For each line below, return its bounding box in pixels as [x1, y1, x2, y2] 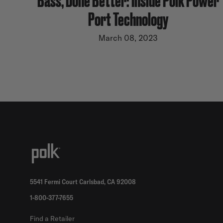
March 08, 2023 [98, 32, 158, 43]
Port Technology [88, 6, 168, 29]
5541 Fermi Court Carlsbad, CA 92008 [30, 177, 136, 186]
